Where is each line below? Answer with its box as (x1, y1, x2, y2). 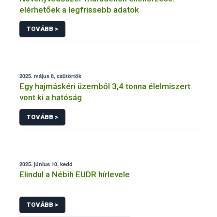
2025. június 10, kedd (19, 160, 73, 168)
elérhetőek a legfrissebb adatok (19, 4, 139, 15)
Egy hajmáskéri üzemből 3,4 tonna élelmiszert (19, 81, 190, 92)
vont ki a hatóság (19, 93, 82, 103)
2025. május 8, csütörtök (19, 72, 81, 80)
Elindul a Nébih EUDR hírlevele (19, 169, 130, 179)
